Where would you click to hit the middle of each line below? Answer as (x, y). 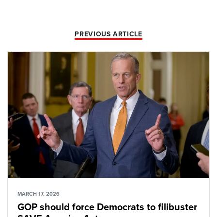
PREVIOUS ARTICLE (108, 34)
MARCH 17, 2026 (39, 194)
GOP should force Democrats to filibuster (107, 207)
